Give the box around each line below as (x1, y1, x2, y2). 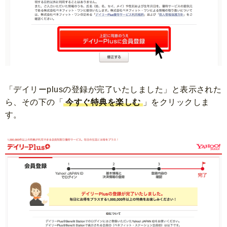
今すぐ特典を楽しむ (65, 97, 141, 106)
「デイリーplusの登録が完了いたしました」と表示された (5, 85, 222, 94)
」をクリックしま (142, 97, 210, 106)
